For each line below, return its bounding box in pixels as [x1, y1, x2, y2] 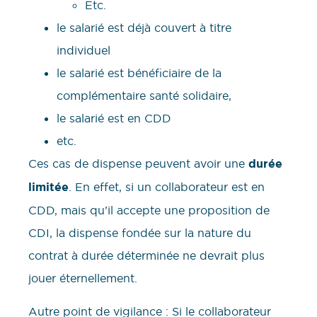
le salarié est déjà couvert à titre [57, 21, 231, 35]
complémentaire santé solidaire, [57, 88, 235, 103]
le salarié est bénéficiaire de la [57, 66, 221, 81]
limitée [28, 180, 69, 195]
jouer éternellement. [28, 271, 144, 286]
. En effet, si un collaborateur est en [69, 180, 265, 195]
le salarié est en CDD [57, 111, 175, 126]
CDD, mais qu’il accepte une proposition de [28, 203, 270, 218]
